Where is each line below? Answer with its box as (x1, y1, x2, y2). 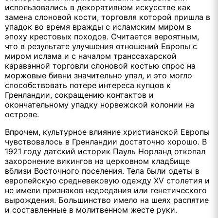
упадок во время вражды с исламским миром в (5, 21, 191, 32)
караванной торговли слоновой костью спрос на (5, 60, 196, 71)
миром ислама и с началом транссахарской (5, 51, 177, 61)
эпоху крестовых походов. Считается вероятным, (5, 31, 199, 41)
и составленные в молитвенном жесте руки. (5, 204, 177, 215)
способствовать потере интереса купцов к (5, 80, 171, 90)
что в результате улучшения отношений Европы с (5, 41, 197, 51)
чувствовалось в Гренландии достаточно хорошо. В (5, 136, 207, 146)
